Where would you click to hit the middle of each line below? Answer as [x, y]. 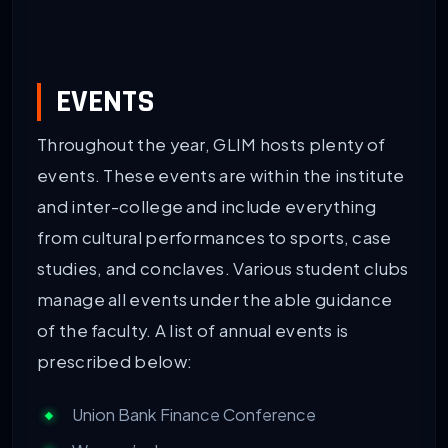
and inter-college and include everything [206, 207]
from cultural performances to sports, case [214, 238]
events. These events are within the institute [221, 176]
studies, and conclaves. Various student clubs [223, 269]
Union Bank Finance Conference [194, 414]
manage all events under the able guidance [215, 300]
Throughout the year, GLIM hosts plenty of [211, 145]
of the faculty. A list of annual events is [193, 331]
